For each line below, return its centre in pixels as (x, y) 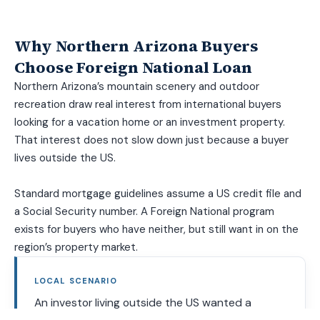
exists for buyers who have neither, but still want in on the (156, 230)
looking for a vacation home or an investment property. (150, 122)
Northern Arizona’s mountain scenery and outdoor (137, 87)
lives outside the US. (65, 158)
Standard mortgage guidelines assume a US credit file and (158, 194)
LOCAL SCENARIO (76, 281)
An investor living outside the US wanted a (143, 303)
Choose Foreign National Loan (133, 67)
